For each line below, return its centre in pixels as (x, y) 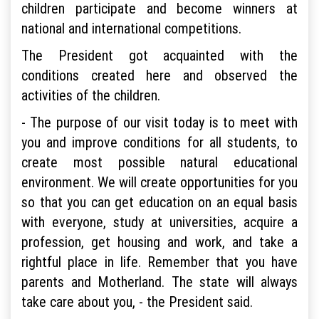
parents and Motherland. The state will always (159, 281)
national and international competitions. (131, 28)
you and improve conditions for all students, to (159, 142)
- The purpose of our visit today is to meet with (159, 122)
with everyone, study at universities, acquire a (159, 221)
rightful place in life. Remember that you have (159, 261)
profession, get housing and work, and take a (159, 241)
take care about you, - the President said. (137, 301)
